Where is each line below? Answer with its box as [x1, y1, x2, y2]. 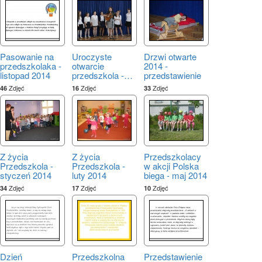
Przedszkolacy [144, 150, 201, 163]
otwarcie [72, 59, 104, 72]
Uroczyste [72, 50, 112, 63]
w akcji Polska [144, 159, 199, 172]
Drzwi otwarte [144, 50, 196, 63]
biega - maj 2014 [144, 168, 207, 181]
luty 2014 [72, 168, 106, 181]
